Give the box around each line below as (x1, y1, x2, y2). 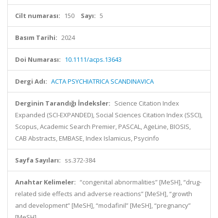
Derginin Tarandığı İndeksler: (15, 99, 110, 108)
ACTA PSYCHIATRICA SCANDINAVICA (51, 77, 154, 86)
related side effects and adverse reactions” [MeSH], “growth (15, 189, 192, 198)
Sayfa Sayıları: (15, 156, 61, 164)
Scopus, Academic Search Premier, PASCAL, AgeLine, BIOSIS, (15, 122, 191, 131)
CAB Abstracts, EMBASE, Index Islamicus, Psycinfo (15, 134, 159, 143)
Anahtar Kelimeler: (15, 178, 76, 186)
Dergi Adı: (15, 77, 47, 86)
